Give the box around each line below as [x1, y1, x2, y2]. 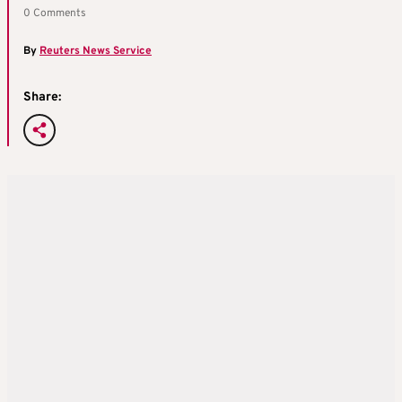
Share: [23, 89, 61, 105]
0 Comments [23, 5, 86, 21]
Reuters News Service [39, 43, 152, 58]
